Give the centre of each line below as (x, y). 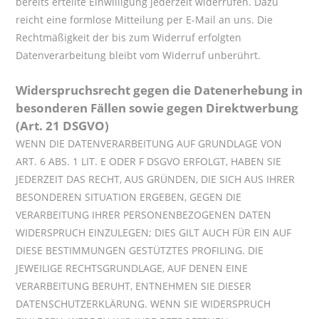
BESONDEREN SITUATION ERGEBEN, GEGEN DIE (129, 197)
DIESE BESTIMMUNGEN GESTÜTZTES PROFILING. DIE (140, 251)
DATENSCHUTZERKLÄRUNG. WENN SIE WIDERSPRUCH (143, 304)
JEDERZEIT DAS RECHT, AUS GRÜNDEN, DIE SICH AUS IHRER (156, 179)
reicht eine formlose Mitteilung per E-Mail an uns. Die (145, 20)
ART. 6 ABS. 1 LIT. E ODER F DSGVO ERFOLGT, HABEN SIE (149, 162)
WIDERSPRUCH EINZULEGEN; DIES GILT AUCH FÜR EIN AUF (154, 233)
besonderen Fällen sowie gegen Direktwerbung (157, 108)
